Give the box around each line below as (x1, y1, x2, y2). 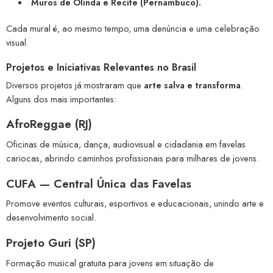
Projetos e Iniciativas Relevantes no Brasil (6, 60, 196, 74)
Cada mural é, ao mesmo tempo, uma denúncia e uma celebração (6, 21, 260, 35)
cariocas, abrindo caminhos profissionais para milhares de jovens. (6, 151, 259, 165)
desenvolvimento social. (6, 211, 96, 224)
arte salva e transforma (144, 78, 241, 91)
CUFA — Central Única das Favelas (6, 175, 191, 192)
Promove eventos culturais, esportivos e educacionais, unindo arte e (6, 197, 264, 210)
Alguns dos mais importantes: (6, 92, 116, 105)
